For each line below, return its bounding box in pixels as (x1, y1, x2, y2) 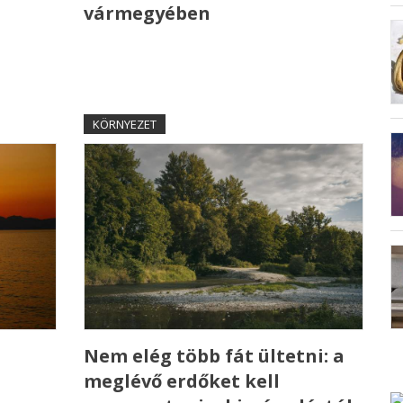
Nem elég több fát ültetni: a (83, 343, 345, 368)
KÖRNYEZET (92, 116, 157, 133)
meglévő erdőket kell (83, 368, 280, 393)
